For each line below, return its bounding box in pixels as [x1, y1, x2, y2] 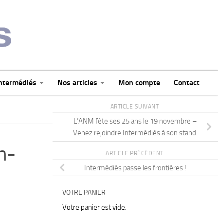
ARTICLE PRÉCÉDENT [106, 149, 165, 157]
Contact [174, 78, 200, 88]
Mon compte [118, 78, 160, 88]
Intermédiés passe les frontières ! [84, 163, 186, 172]
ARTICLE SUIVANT [110, 103, 161, 110]
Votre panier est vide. [62, 202, 127, 212]
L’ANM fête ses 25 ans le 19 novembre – [73, 117, 197, 126]
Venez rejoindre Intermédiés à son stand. [73, 128, 198, 138]
